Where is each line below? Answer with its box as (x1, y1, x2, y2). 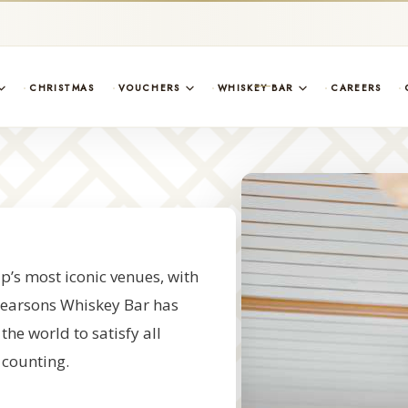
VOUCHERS (117, 80, 180, 95)
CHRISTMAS (29, 80, 95, 95)
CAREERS (331, 80, 382, 95)
